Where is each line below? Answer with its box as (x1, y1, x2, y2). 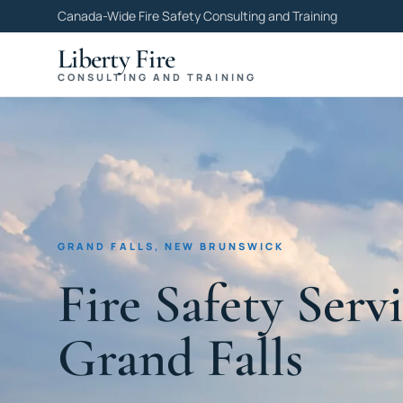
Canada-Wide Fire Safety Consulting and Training (58, 7, 337, 24)
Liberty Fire (58, 42, 175, 76)
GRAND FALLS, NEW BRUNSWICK (58, 238, 285, 253)
